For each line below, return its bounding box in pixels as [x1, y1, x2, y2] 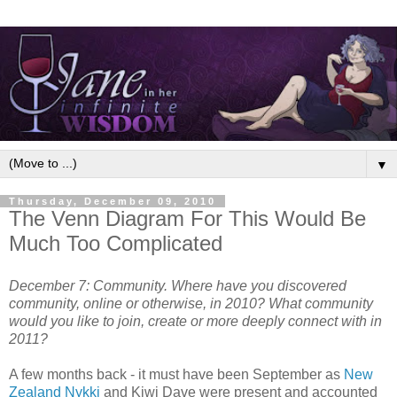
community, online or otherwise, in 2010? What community [9, 295, 373, 311]
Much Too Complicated [9, 230, 222, 255]
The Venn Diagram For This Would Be [9, 206, 366, 230]
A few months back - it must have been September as [9, 366, 344, 382]
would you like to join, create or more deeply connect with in [9, 313, 382, 329]
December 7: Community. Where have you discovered [9, 277, 346, 293]
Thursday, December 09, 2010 [9, 195, 216, 206]
